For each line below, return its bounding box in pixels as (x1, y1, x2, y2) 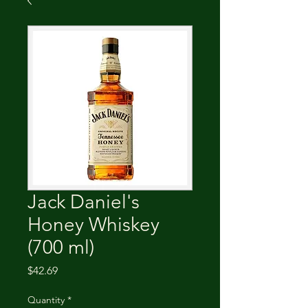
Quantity (27, 294, 65, 306)
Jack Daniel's (27, 190, 140, 213)
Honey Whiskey (27, 213, 159, 236)
